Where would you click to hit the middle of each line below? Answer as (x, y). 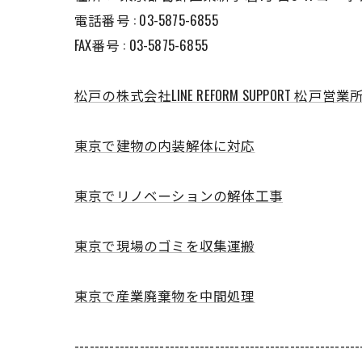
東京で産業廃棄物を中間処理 (165, 295)
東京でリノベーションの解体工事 (179, 195)
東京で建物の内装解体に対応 (165, 145)
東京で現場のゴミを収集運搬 (165, 245)
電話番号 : (107, 20)
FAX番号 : (102, 45)
